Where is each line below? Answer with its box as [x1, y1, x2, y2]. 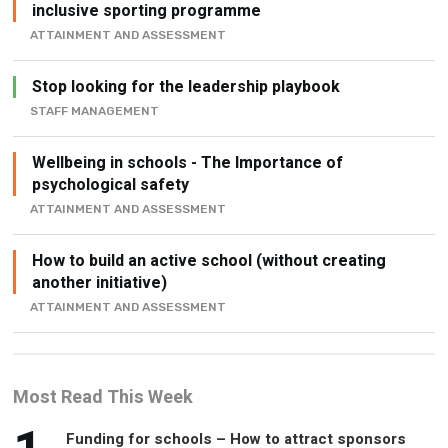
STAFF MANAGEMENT [30, 104, 160, 119]
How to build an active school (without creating [32, 249, 387, 274]
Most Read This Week [13, 384, 194, 412]
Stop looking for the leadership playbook [32, 75, 341, 100]
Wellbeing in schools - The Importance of [32, 151, 344, 176]
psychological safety [32, 173, 190, 198]
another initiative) [32, 271, 168, 296]
